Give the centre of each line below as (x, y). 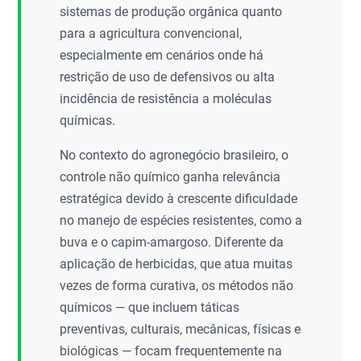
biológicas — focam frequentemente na (171, 351)
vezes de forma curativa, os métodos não (177, 286)
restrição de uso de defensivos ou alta (168, 77)
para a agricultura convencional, (151, 33)
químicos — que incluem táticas (150, 307)
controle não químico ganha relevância (170, 177)
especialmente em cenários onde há (162, 55)
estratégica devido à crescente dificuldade (179, 199)
